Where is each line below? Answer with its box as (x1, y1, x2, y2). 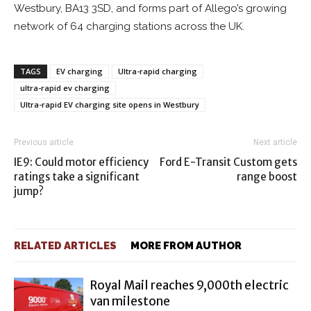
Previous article (14, 137, 74, 147)
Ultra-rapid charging (118, 66, 197, 76)
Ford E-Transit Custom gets (160, 155, 297, 169)
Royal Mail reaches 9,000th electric (90, 278, 289, 293)
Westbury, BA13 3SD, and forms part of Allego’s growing (14, 2, 287, 15)
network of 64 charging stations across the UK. (14, 20, 244, 33)
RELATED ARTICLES (14, 239, 117, 252)
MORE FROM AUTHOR (131, 239, 242, 252)
